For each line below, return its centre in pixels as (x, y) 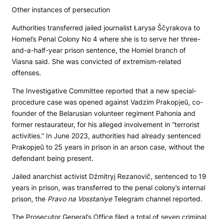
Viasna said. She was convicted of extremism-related (97, 61)
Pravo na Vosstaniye (80, 199)
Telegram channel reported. (157, 199)
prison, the (30, 199)
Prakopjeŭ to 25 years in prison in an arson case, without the (108, 147)
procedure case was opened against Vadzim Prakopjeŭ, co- (107, 102)
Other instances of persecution (61, 10)
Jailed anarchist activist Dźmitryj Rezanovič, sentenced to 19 (109, 176)
